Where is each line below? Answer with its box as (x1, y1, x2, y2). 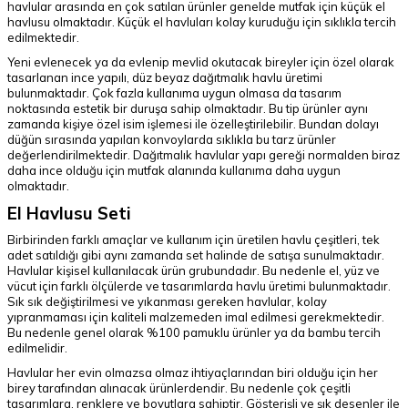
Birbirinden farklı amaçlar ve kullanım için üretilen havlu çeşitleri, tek (7, 232, 380, 247)
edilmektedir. (7, 30, 79, 45)
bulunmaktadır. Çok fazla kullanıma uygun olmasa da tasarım (7, 86, 342, 100)
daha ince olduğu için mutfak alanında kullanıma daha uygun (7, 163, 341, 178)
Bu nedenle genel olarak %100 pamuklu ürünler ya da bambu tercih (7, 325, 381, 340)
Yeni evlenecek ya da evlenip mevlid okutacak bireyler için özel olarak (7, 55, 394, 69)
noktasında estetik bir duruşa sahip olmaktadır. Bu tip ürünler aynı (7, 101, 368, 116)
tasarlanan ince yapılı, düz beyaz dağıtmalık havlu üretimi (7, 70, 322, 85)
